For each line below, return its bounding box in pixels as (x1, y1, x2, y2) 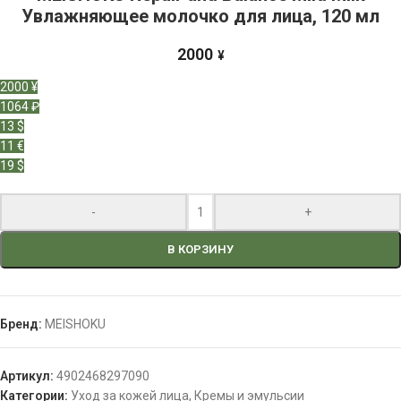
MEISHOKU (45, 317, 106, 332)
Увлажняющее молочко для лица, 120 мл (21, 5, 380, 28)
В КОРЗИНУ (167, 243, 234, 257)
